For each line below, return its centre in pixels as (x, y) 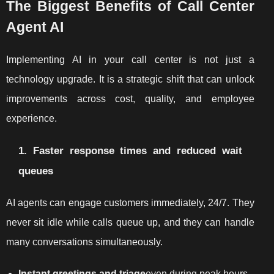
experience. (31, 118)
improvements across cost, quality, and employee (130, 98)
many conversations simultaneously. (84, 242)
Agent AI (35, 27)
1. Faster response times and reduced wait (130, 150)
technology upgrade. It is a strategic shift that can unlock (130, 79)
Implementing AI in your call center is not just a (130, 59)
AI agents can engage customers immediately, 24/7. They (130, 202)
